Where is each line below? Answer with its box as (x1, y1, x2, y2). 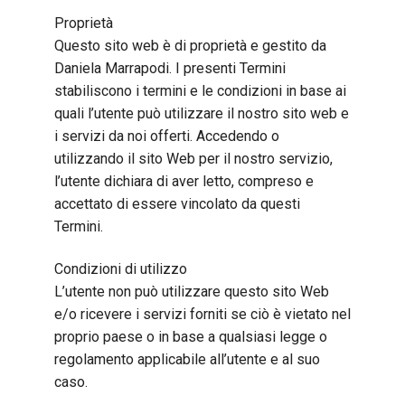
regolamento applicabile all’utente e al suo (54, 350, 320, 368)
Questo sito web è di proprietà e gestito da (54, 36, 326, 54)
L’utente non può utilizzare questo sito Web (54, 282, 329, 300)
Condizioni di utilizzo (54, 259, 187, 278)
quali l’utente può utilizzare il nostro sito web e (54, 104, 349, 122)
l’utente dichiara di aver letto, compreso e (54, 172, 314, 190)
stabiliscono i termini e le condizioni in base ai (54, 81, 346, 99)
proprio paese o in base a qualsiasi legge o (54, 327, 327, 345)
